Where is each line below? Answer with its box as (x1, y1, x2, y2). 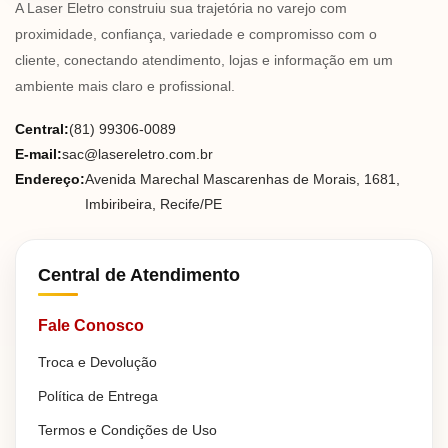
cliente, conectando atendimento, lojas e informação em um (15, 51, 393, 68)
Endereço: (15, 170, 85, 187)
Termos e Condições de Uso (38, 421, 217, 438)
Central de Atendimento (38, 264, 240, 285)
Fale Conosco (38, 316, 144, 334)
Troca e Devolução (38, 353, 157, 370)
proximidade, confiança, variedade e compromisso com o (15, 25, 377, 42)
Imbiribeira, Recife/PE (85, 195, 222, 212)
